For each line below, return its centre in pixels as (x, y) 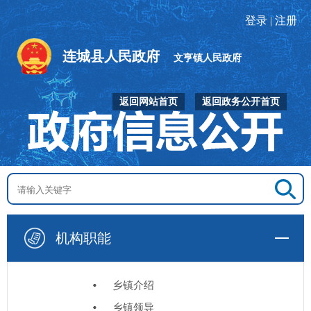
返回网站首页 (149, 102)
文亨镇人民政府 (208, 58)
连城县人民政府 (111, 56)
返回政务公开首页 (241, 102)
